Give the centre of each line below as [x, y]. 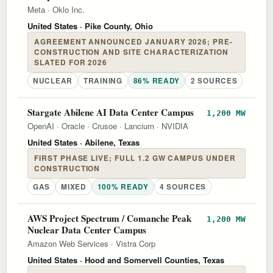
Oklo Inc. [69, 9]
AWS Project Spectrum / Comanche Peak [109, 218]
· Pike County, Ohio [115, 26]
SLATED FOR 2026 [71, 62]
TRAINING [103, 80]
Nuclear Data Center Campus [87, 229]
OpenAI [41, 126]
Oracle [73, 126]
